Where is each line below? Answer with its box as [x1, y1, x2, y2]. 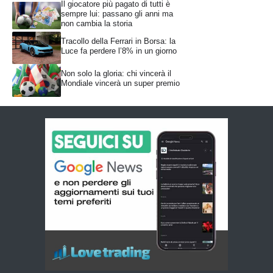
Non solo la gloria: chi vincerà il [61, 69, 171, 79]
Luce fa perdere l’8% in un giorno [61, 46, 177, 56]
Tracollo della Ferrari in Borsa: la [61, 37, 175, 46]
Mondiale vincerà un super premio [61, 79, 180, 88]
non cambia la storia [61, 18, 132, 28]
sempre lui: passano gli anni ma [61, 9, 173, 18]
